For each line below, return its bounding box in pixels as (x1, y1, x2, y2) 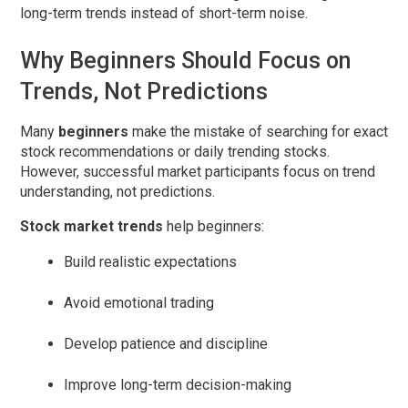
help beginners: (163, 218, 264, 236)
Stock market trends (20, 218, 163, 236)
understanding (20, 183, 110, 201)
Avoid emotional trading (64, 294, 214, 312)
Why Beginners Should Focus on (20, 47, 352, 75)
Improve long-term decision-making (64, 376, 291, 394)
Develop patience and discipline (64, 335, 268, 353)
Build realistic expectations (64, 253, 237, 271)
